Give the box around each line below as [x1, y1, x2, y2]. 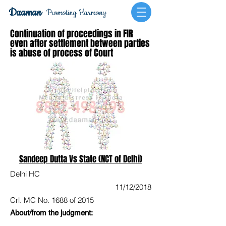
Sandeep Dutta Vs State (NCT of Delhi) [19, 153, 142, 165]
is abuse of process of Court [10, 46, 113, 60]
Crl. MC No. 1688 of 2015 [10, 195, 94, 205]
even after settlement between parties [10, 37, 150, 50]
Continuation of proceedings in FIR [10, 27, 133, 40]
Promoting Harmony [46, 8, 106, 18]
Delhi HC [10, 169, 40, 179]
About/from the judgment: [10, 208, 93, 217]
